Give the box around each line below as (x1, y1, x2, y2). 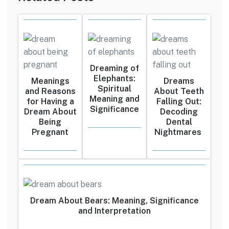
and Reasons (25, 86, 76, 96)
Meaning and (89, 94, 140, 104)
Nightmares (154, 127, 203, 137)
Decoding (160, 106, 198, 117)
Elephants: (94, 73, 135, 83)
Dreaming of (90, 63, 139, 73)
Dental (166, 117, 192, 127)
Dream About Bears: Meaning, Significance (30, 195, 199, 205)
